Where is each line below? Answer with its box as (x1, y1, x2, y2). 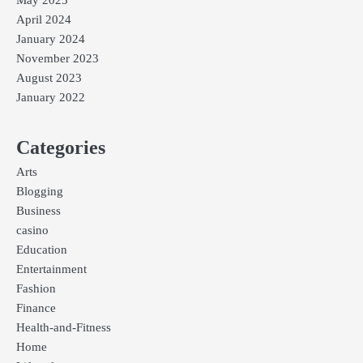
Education (16, 243, 67, 257)
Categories (16, 137, 105, 159)
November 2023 (16, 52, 99, 66)
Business (16, 204, 61, 218)
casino (16, 224, 49, 237)
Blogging (16, 185, 63, 199)
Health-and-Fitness (16, 321, 111, 335)
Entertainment (16, 263, 87, 276)
